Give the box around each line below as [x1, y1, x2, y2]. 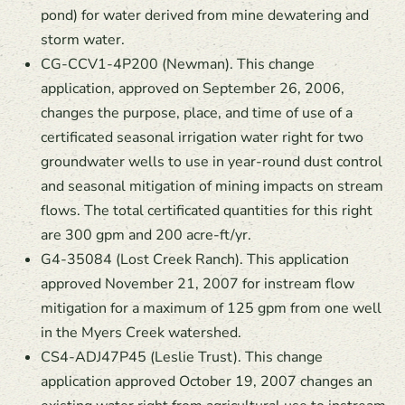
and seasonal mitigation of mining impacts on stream [41, 176, 383, 196]
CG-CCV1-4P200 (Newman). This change [41, 54, 315, 74]
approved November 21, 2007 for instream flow [41, 274, 354, 294]
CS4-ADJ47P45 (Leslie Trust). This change [41, 347, 323, 367]
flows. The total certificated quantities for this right [41, 201, 372, 221]
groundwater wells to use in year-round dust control [41, 152, 382, 172]
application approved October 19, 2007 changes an [41, 372, 372, 391]
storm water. [41, 30, 125, 50]
